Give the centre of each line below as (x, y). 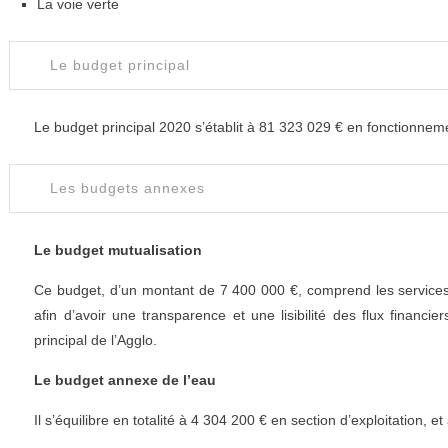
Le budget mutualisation (118, 250)
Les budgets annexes (128, 188)
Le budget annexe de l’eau (125, 380)
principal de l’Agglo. (96, 340)
